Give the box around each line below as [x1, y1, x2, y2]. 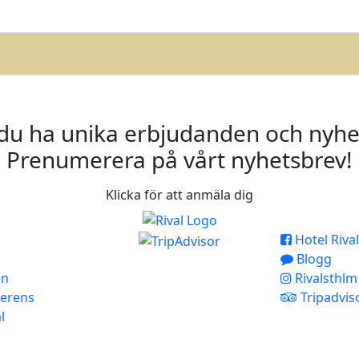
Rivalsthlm [292, 269, 357, 288]
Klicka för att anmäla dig [106, 185, 253, 204]
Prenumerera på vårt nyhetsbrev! [6, 143, 353, 175]
